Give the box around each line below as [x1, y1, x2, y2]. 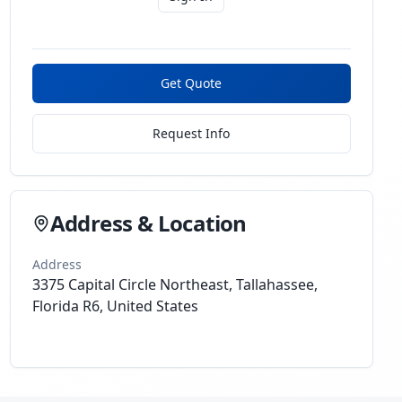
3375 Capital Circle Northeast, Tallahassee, [31, 275, 318, 294]
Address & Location [49, 208, 247, 238]
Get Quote [161, 74, 223, 92]
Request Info [153, 125, 231, 142]
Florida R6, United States [31, 296, 198, 316]
